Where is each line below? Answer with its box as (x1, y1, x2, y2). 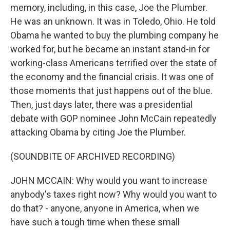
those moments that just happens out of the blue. (10, 85, 213, 96)
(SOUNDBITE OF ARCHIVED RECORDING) (10, 151, 175, 162)
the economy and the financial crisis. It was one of (10, 71, 214, 82)
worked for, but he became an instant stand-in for (10, 44, 210, 54)
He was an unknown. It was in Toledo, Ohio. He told (10, 16, 216, 27)
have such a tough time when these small (10, 217, 180, 227)
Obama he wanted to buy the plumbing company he (10, 30, 219, 41)
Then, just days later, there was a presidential (10, 99, 193, 110)
